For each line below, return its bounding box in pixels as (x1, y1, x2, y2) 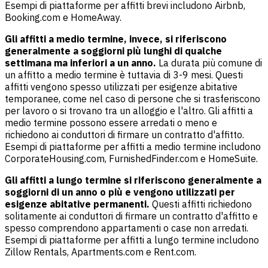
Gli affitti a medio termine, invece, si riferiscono (5, 33, 227, 45)
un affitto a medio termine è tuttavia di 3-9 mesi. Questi (5, 69, 243, 81)
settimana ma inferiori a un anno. (5, 57, 156, 69)
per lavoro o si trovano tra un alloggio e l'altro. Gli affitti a (5, 105, 253, 117)
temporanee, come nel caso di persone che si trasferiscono (5, 93, 260, 105)
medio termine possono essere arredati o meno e (5, 117, 217, 129)
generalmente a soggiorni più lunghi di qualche (5, 45, 222, 57)
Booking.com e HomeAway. (5, 11, 121, 24)
